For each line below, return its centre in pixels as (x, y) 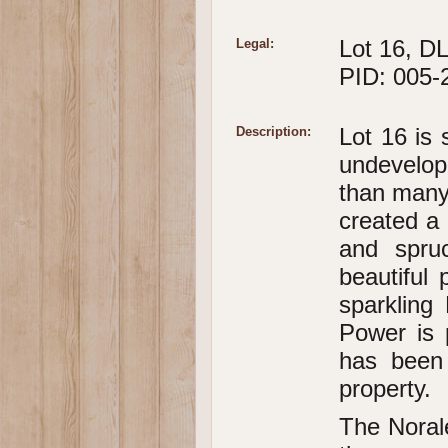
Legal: (254, 44)
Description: (273, 132)
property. (384, 389)
